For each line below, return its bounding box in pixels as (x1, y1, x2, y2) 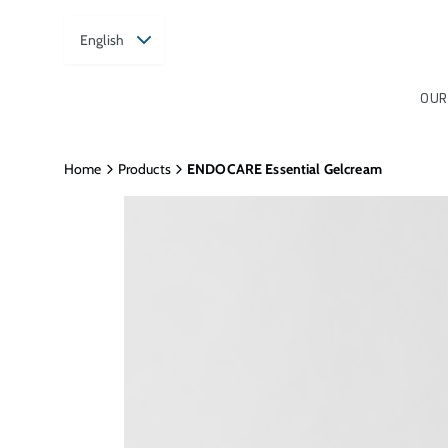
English (80, 31, 125, 49)
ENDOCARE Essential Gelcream (187, 160, 382, 178)
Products (117, 160, 171, 178)
